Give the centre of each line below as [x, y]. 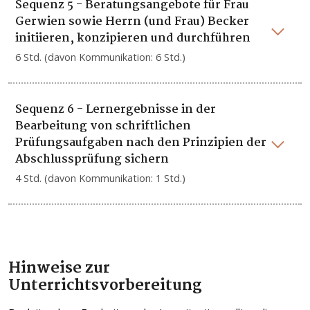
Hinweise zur [59, 269]
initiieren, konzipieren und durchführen [133, 39]
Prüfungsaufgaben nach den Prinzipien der [141, 143]
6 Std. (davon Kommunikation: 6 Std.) [100, 57]
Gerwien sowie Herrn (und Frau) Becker [132, 22]
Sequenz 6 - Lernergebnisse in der [116, 110]
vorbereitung [150, 286]
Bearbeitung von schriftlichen [103, 127]
